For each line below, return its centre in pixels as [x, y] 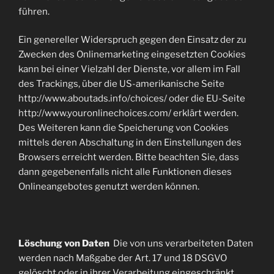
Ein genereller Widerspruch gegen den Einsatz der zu [132, 40]
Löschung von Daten [66, 243]
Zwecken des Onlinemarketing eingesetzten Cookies [132, 54]
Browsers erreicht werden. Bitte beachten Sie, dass [129, 157]
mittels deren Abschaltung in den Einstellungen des [130, 143]
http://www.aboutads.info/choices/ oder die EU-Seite [132, 98]
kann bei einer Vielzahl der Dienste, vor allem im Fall [129, 69]
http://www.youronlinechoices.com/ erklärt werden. [128, 113]
